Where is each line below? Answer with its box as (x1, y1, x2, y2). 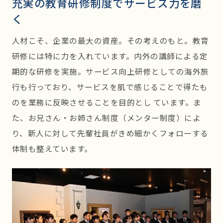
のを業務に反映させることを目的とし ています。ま (11, 96, 202, 108)
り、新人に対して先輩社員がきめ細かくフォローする (11, 127, 209, 138)
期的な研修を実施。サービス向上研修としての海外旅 (11, 65, 209, 77)
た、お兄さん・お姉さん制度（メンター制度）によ (11, 111, 201, 123)
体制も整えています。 (11, 142, 93, 154)
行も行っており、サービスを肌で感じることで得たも (11, 81, 208, 92)
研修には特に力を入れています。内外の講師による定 (11, 50, 208, 61)
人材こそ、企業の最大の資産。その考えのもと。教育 (11, 34, 209, 46)
